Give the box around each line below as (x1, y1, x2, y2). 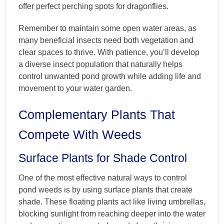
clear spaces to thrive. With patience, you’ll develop (18, 48, 199, 57)
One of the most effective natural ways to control (18, 173, 187, 182)
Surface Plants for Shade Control (18, 151, 187, 165)
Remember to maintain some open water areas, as (18, 24, 196, 33)
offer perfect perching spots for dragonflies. (18, 2, 168, 11)
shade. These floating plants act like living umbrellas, (18, 197, 205, 206)
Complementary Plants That (18, 107, 175, 122)
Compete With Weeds (18, 127, 141, 142)
